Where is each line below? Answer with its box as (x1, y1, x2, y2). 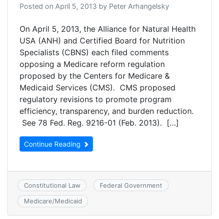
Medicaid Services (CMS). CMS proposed (20, 82, 175, 92)
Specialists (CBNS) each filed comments (20, 47, 169, 57)
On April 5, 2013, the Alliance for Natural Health (20, 23, 196, 34)
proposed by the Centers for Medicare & (20, 70, 170, 81)
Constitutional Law (23, 181, 81, 190)
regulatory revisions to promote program (20, 94, 172, 104)
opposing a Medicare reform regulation (20, 59, 165, 69)
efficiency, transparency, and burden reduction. (20, 106, 194, 116)
